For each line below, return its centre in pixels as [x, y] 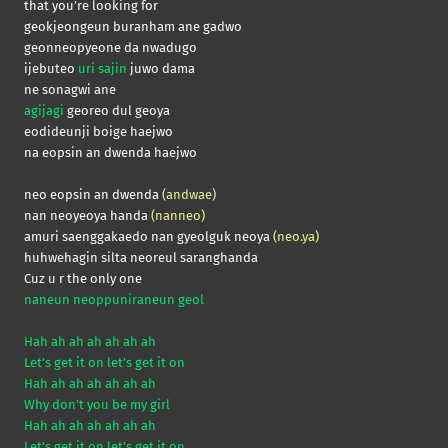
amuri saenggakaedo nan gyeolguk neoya [148, 237]
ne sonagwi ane [70, 90]
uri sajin [102, 69]
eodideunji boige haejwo [98, 132]
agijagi [44, 111]
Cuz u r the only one [83, 279]
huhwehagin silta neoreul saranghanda [141, 258]
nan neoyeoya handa [87, 216]
